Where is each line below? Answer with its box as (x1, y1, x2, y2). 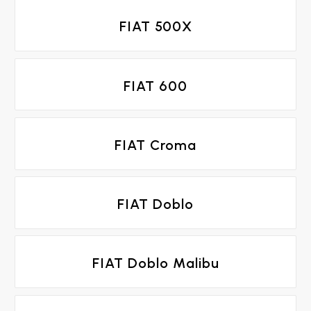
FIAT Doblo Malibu (92, 255, 219, 272)
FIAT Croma (115, 136, 196, 153)
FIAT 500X (119, 18, 192, 35)
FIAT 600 (124, 77, 187, 94)
